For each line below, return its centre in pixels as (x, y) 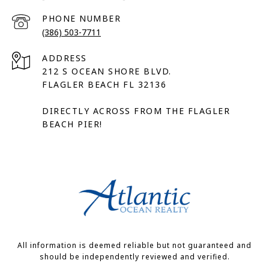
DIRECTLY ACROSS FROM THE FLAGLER (136, 111)
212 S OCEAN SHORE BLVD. (107, 71)
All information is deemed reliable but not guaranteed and (134, 246)
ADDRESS (65, 58)
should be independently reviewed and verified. (134, 257)
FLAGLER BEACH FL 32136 (104, 85)
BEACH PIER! (72, 124)
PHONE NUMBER (81, 19)
